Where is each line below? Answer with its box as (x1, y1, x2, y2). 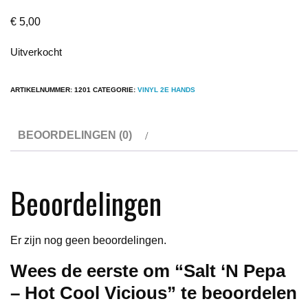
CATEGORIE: (93, 85, 137, 93)
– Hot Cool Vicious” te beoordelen (10, 282, 297, 303)
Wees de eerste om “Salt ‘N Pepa (10, 260, 285, 281)
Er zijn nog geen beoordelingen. (10, 234, 166, 246)
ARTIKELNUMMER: (10, 85, 74, 93)
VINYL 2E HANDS (137, 85, 195, 93)
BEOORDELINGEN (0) (18, 129, 132, 141)
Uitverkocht (10, 47, 62, 58)
